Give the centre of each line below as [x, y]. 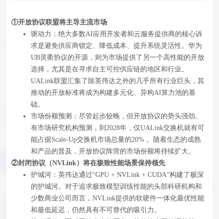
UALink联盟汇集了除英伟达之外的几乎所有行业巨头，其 [118, 81]
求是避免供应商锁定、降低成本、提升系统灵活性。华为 [117, 45]
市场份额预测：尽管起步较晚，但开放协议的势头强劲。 [117, 116]
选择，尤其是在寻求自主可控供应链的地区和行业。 [110, 69]
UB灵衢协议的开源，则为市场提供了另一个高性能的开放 [118, 57]
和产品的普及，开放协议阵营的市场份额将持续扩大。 [113, 151]
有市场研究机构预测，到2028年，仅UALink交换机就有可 [118, 128]
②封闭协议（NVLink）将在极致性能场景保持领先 [88, 163]
